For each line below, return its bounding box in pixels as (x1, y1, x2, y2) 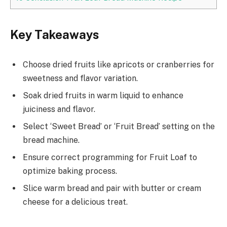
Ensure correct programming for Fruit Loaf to (23, 153, 197, 163)
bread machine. (23, 135, 80, 145)
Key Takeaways (10, 27, 99, 42)
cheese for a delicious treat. (23, 197, 128, 207)
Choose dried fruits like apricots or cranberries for (23, 60, 214, 70)
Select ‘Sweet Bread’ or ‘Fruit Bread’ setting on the (23, 122, 215, 132)
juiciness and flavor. (23, 104, 95, 115)
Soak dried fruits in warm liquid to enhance (23, 91, 183, 101)
